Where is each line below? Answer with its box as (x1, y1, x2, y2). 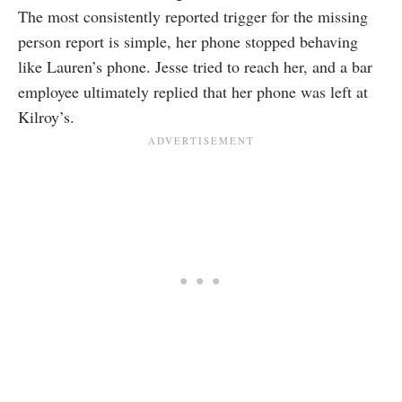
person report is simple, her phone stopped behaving (18, 31, 358, 53)
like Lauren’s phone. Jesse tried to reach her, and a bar (18, 56, 372, 78)
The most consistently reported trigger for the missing (18, 5, 368, 28)
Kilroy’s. (18, 106, 74, 128)
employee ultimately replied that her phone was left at (18, 81, 368, 103)
